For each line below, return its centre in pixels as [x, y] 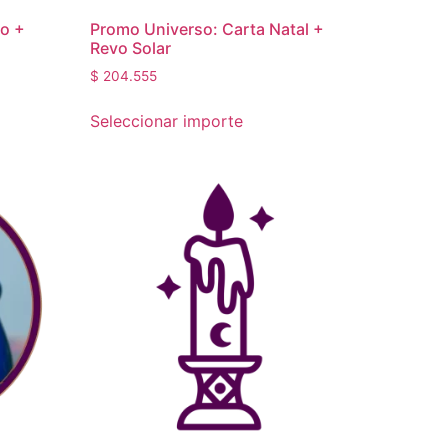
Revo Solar [131, 48]
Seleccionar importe [167, 121]
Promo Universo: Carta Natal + [207, 29]
